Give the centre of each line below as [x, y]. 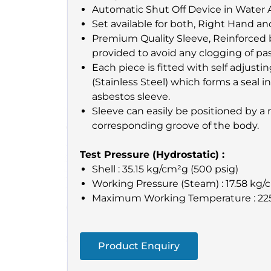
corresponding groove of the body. [175, 125]
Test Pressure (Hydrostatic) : [152, 154]
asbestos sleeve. [131, 96]
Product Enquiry [139, 246]
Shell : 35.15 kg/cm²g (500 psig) [165, 169]
